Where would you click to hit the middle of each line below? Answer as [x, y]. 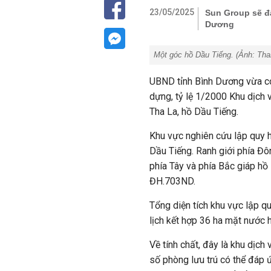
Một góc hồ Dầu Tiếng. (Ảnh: [205, 55]
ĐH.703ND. [172, 181]
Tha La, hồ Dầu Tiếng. [194, 112]
